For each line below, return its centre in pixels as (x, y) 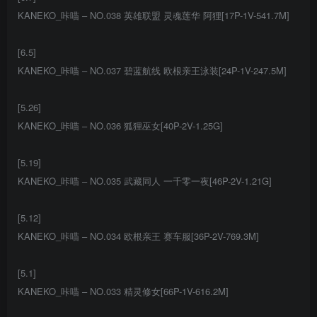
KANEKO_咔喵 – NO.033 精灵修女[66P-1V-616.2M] (123, 292)
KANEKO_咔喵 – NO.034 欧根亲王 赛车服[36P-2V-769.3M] (138, 236)
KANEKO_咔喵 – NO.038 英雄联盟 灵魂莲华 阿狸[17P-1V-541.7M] (154, 16)
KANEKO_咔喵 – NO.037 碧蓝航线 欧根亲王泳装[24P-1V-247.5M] (152, 71)
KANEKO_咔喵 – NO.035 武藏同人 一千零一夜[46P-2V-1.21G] (145, 181)
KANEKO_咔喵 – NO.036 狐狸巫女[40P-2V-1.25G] (120, 126)
